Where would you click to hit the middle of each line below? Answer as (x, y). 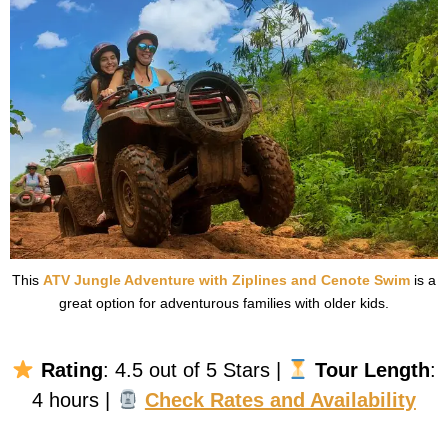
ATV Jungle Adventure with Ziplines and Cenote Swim (226, 279)
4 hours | (74, 399)
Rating (71, 369)
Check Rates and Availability (280, 399)
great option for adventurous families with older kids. (224, 302)
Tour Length (373, 369)
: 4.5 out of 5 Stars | (194, 369)
